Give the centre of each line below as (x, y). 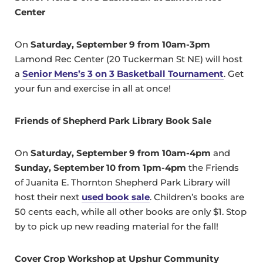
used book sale (116, 197)
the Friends (213, 168)
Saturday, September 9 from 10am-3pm (120, 45)
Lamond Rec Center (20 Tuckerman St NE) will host (129, 59)
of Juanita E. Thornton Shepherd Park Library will (122, 183)
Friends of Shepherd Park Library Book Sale (113, 121)
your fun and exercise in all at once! (93, 89)
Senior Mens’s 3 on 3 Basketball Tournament (123, 74)
